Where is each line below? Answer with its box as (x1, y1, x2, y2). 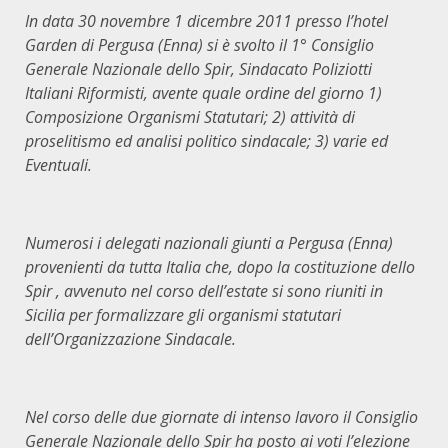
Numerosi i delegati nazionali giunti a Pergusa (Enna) (25, 232, 393, 254)
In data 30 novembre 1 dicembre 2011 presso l (25, 10, 350, 32)
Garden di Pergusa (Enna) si (25, 34, 222, 56)
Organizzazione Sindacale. (53, 328, 236, 350)
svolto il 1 (230, 34, 300, 56)
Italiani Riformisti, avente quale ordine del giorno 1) (25, 82, 382, 104)
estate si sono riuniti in (226, 280, 383, 302)
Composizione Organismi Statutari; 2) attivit (25, 106, 329, 128)
